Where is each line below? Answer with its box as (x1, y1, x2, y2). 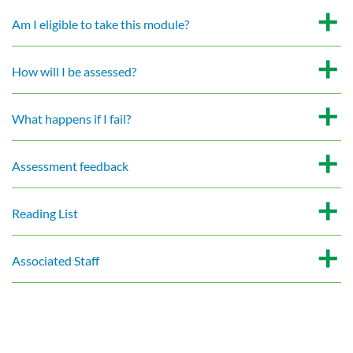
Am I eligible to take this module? (12, 16, 189, 32)
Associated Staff (12, 252, 99, 268)
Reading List (12, 205, 78, 221)
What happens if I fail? (12, 110, 131, 126)
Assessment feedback (12, 158, 128, 173)
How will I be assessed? (12, 63, 136, 79)
